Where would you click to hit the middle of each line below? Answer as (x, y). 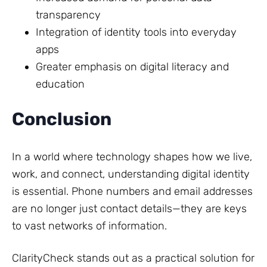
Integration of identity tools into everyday (136, 32)
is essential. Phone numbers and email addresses (132, 191)
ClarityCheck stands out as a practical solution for (133, 258)
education (60, 84)
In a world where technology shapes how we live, (132, 156)
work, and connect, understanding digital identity (131, 174)
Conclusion (62, 119)
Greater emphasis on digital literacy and (132, 67)
